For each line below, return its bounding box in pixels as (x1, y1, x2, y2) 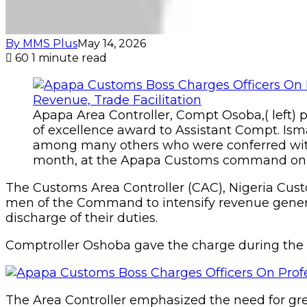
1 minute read (32, 51, 107, 64)
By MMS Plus (5, 36, 77, 50)
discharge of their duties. (5, 210, 158, 225)
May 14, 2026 (77, 36, 146, 50)
